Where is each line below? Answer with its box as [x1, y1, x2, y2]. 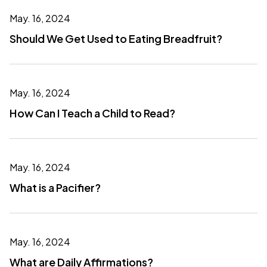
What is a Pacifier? [10, 181, 101, 194]
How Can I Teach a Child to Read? [10, 106, 175, 120]
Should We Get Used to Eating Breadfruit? [10, 32, 222, 45]
